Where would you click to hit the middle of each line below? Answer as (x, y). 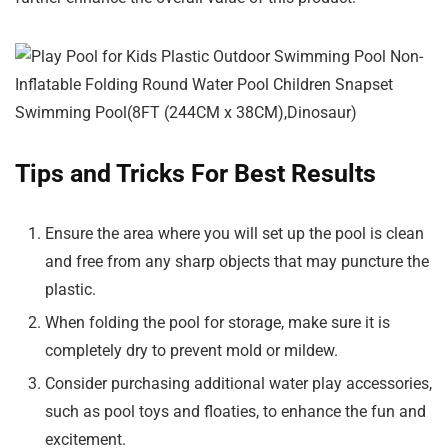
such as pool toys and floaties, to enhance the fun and (235, 412)
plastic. (70, 290)
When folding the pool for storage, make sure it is (217, 323)
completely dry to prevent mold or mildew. (191, 351)
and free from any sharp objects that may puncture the (237, 262)
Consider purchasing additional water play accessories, (238, 384)
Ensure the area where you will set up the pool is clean (234, 234)
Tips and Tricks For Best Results (195, 174)
